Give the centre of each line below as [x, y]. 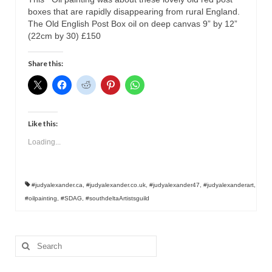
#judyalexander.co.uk [116, 185]
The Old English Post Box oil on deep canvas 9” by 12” [133, 24]
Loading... [44, 142]
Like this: [43, 124]
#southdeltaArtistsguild [117, 199]
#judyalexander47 [175, 185]
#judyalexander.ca [57, 185]
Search [29, 241]
